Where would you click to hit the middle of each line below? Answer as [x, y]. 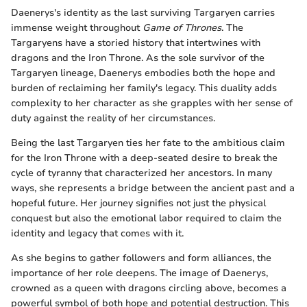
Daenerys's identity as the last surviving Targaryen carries [143, 13]
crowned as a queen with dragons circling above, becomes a [149, 288]
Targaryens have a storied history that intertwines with [136, 43]
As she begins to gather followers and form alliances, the [141, 258]
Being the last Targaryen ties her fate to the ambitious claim [148, 143]
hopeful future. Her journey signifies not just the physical [138, 204]
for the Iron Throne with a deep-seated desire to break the [144, 158]
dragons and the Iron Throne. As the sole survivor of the [138, 58]
